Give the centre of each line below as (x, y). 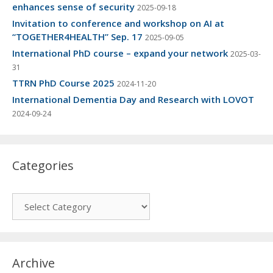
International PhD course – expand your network (120, 53)
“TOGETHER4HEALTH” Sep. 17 (77, 37)
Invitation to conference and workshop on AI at (118, 23)
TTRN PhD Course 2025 (63, 83)
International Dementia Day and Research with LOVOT (133, 100)
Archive (34, 263)
